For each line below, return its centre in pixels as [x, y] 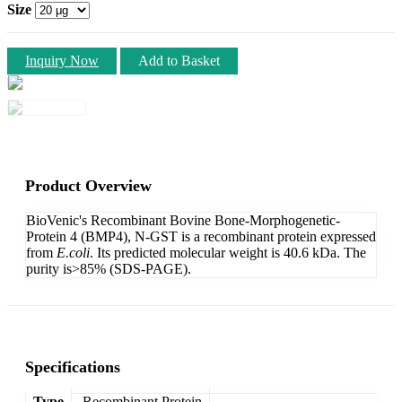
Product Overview [88, 185]
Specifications [73, 367]
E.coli [73, 252]
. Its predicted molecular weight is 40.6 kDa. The [228, 252]
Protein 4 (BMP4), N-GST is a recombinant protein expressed [201, 236]
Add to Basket [179, 60]
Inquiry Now [62, 60]
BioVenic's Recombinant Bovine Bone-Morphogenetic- [183, 220]
